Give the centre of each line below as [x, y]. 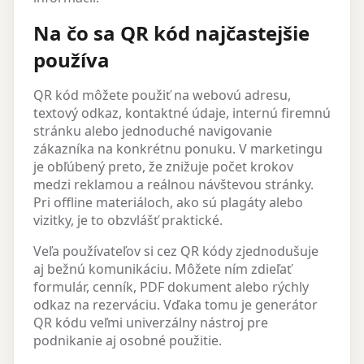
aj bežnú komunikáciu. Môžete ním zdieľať [162, 269]
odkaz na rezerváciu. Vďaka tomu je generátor [175, 305]
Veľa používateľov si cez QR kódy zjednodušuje [176, 251]
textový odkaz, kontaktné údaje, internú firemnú [182, 113]
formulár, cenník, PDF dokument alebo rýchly [171, 287]
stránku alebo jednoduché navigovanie [153, 131]
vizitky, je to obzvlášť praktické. [128, 221]
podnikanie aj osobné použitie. [128, 341]
